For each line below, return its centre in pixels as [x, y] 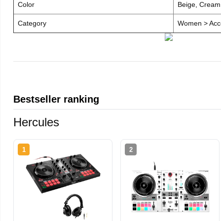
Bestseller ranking [56, 99]
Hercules [37, 122]
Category [32, 23]
